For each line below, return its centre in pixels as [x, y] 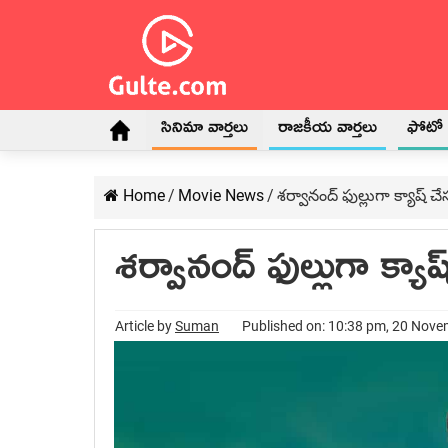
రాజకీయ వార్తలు [327, 131]
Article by [145, 326]
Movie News [221, 195]
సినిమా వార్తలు [204, 131]
